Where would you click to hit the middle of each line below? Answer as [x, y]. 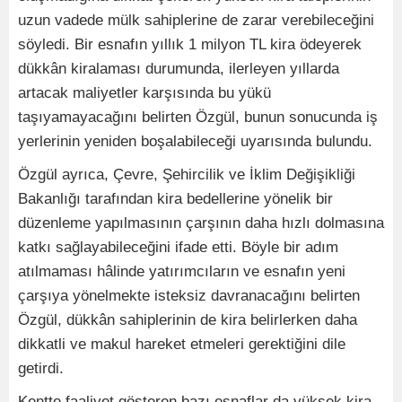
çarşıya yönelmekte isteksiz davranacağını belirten [189, 296]
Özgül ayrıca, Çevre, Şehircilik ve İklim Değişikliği [187, 175]
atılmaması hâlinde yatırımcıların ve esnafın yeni [182, 272]
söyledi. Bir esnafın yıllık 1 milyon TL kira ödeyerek [190, 45]
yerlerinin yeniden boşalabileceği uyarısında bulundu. [195, 142]
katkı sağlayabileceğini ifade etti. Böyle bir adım [178, 248]
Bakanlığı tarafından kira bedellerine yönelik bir [175, 199]
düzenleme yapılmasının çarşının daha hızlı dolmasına [201, 223]
